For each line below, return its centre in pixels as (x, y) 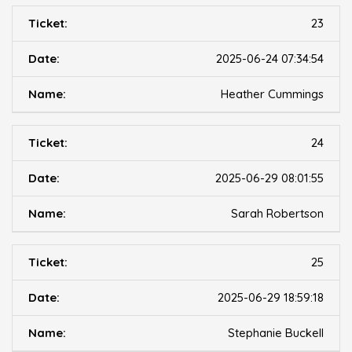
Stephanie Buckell (276, 333)
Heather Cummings (272, 94)
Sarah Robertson (277, 214)
